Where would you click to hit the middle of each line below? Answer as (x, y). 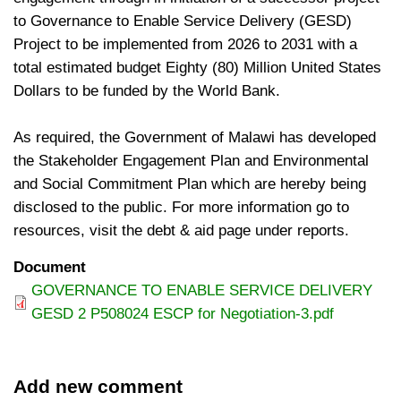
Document (50, 267)
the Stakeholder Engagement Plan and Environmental (191, 161)
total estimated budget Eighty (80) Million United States (197, 68)
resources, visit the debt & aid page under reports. (181, 230)
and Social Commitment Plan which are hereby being (190, 184)
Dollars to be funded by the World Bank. (147, 91)
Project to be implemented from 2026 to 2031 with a (185, 44)
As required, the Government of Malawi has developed (195, 137)
